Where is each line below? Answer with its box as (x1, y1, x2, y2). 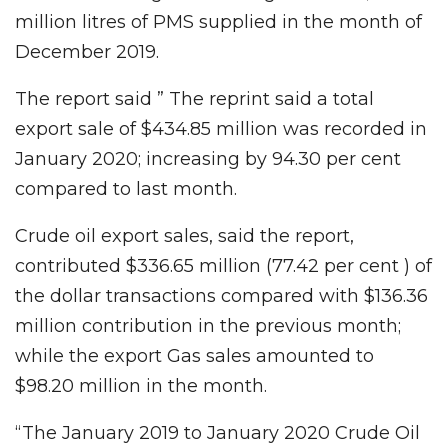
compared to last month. (15, 178, 237, 201)
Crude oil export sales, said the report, (15, 225, 354, 248)
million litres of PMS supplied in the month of (15, 11, 422, 34)
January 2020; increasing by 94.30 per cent (15, 148, 401, 171)
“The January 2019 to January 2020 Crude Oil (15, 422, 420, 445)
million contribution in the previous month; (15, 315, 401, 338)
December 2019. (15, 41, 159, 64)
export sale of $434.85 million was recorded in (15, 118, 427, 141)
